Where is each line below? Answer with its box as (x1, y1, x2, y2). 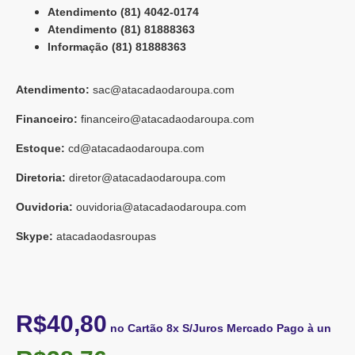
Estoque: (16, 142, 65, 155)
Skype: (16, 230, 53, 242)
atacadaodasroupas (56, 230, 156, 242)
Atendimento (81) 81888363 (48, 23, 195, 36)
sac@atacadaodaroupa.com (93, 83, 235, 96)
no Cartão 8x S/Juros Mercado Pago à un (110, 322, 331, 334)
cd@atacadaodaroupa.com (68, 142, 204, 155)
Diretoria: (16, 171, 66, 184)
